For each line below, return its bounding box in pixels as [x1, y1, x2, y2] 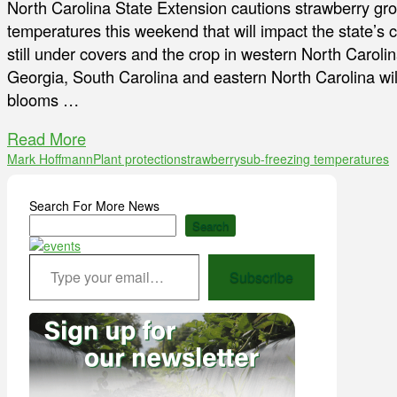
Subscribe [229, 267, 293, 288]
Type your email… [28, 245, 71, 263]
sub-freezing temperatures [240, 150, 389, 168]
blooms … [7, 88, 79, 112]
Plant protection [93, 150, 181, 168]
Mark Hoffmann [7, 150, 93, 168]
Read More [7, 127, 86, 151]
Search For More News [29, 197, 160, 215]
